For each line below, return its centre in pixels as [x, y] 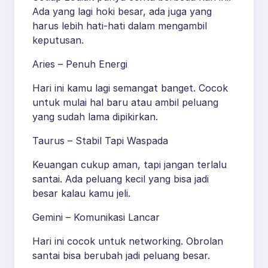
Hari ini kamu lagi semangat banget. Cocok [130, 88]
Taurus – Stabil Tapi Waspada [100, 141]
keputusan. [58, 40]
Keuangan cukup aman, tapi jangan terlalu [130, 165]
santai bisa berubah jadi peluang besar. [121, 256]
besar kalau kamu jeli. [81, 194]
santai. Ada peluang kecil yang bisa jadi [121, 179]
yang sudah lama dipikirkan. [95, 117]
